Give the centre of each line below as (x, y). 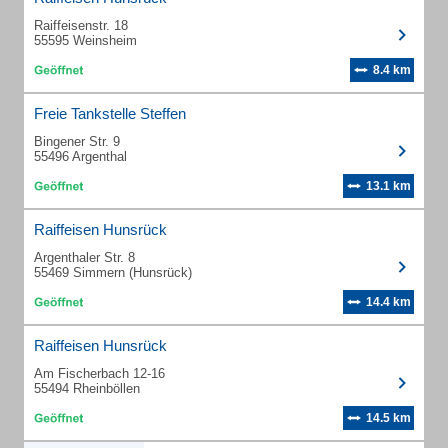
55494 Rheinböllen (87, 388)
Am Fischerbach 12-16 (99, 373)
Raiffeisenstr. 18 (81, 25)
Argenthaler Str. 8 (84, 257)
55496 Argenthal (80, 156)
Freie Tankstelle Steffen (110, 113)
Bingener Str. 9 (77, 141)
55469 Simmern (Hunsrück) (113, 272)
